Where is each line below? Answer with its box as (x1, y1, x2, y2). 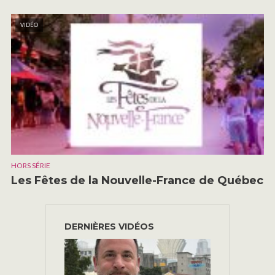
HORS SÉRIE (11, 161, 50, 171)
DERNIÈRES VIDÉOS (64, 221, 154, 233)
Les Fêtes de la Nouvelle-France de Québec (11, 174, 263, 188)
